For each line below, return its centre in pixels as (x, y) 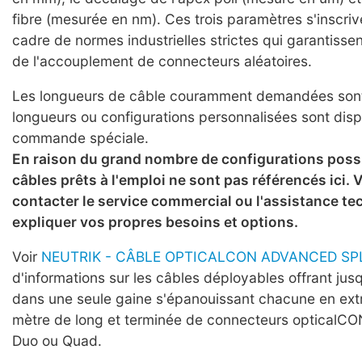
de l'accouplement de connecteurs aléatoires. (162, 61)
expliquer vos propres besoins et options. (155, 222)
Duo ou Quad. (57, 341)
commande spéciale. (80, 138)
